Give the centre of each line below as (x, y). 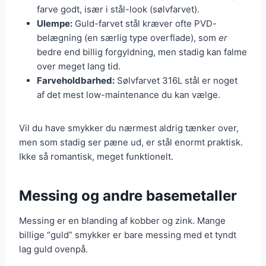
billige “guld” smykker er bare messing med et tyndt (128, 235)
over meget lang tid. (79, 66)
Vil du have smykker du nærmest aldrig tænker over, (129, 128)
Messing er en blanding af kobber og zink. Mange (122, 221)
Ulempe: (55, 24)
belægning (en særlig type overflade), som (128, 38)
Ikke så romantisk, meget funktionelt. (96, 157)
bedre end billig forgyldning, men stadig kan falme (142, 52)
